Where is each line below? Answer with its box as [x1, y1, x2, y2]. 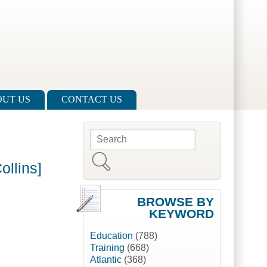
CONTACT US [61, 94, 122, 105]
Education [89, 231, 133, 241]
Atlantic [89, 254, 122, 265]
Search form [89, 135, 164, 149]
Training [89, 243, 125, 253]
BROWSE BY [136, 195, 214, 209]
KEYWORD [148, 207, 214, 221]
